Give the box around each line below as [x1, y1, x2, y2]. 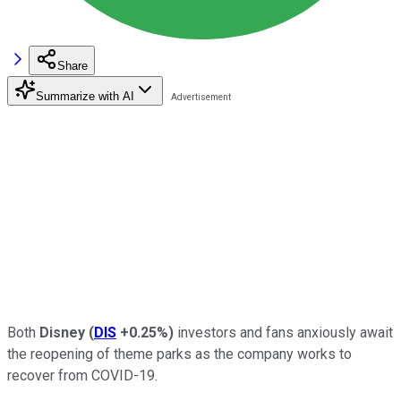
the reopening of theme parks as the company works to [7, 345, 352, 363]
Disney [39, 323, 89, 341]
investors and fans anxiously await [174, 323, 393, 341]
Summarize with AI [36, 89, 134, 103]
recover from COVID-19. [7, 366, 158, 384]
